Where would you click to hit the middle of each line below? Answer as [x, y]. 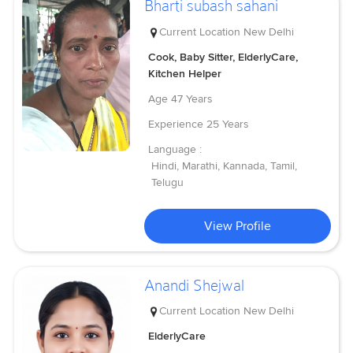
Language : [175, 149]
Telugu [168, 182]
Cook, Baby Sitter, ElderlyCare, [223, 57]
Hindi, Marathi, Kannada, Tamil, [225, 165]
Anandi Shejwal [195, 285]
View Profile [238, 226]
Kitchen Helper [185, 73]
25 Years [228, 124]
